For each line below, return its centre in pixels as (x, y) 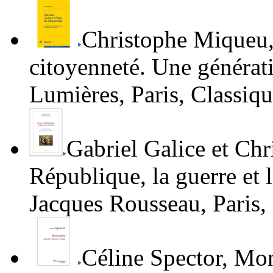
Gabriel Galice (136, 149)
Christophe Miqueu (175, 40)
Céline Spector (152, 258)
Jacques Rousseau (115, 204)
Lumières (74, 94)
